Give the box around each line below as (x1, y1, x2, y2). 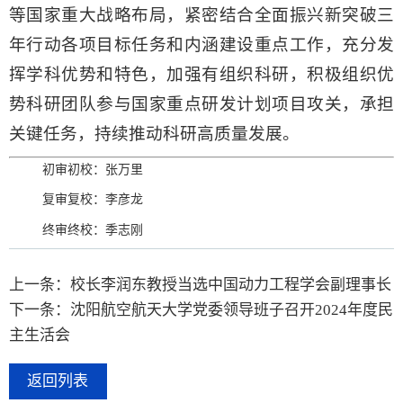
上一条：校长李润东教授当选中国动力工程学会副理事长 (9, 275, 391, 293)
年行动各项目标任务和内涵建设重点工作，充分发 (9, 35, 394, 55)
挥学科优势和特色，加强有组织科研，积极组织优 (9, 65, 394, 85)
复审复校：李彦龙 (42, 193, 144, 207)
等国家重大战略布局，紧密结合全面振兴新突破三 (9, 5, 394, 25)
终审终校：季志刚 (42, 222, 144, 237)
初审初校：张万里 (42, 162, 144, 176)
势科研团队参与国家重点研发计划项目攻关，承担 (9, 94, 394, 114)
